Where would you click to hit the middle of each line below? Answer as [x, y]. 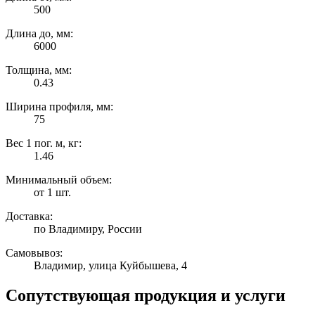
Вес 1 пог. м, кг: [44, 143]
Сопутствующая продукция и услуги [146, 296]
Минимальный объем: [59, 180]
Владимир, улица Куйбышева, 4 [110, 266]
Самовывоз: [34, 253]
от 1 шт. [52, 193]
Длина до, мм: [39, 34]
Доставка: [29, 217]
